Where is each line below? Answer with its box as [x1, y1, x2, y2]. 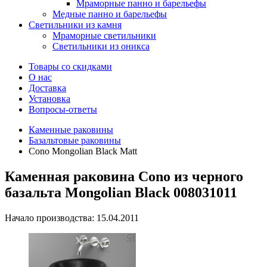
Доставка [29, 83, 66, 93]
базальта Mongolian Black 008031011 [5, 184, 237, 200]
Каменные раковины [29, 125, 113, 135]
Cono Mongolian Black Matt [29, 146, 137, 156]
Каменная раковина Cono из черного [5, 168, 243, 184]
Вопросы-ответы [29, 104, 97, 114]
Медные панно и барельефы [52, 9, 167, 19]
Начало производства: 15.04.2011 [5, 212, 139, 223]
